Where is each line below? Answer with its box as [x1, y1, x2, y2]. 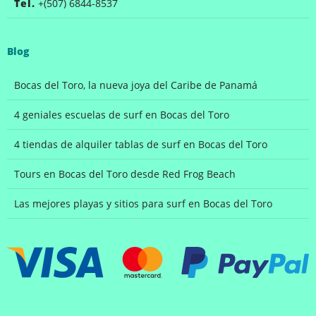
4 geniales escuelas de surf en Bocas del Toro [14, 108, 229, 122]
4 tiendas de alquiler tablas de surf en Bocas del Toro [14, 138, 267, 152]
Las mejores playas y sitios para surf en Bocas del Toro [14, 197, 272, 211]
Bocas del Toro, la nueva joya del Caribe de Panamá [14, 78, 257, 92]
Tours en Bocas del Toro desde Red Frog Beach [14, 167, 236, 181]
